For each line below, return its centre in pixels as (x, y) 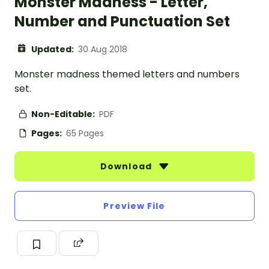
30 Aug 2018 (103, 50)
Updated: (53, 50)
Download (127, 167)
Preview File (134, 206)
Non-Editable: (64, 114)
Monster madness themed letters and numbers (127, 74)
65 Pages (85, 134)
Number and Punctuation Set (122, 22)
